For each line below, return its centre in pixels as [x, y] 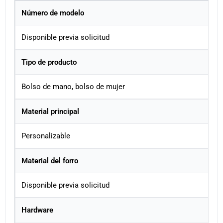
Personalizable [46, 136]
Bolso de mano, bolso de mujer [73, 87]
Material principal [50, 112]
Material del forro [50, 161]
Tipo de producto [49, 62]
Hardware [37, 210]
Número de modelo [53, 13]
